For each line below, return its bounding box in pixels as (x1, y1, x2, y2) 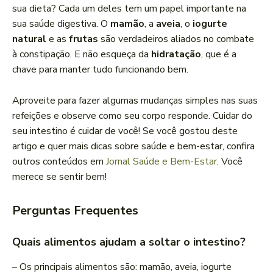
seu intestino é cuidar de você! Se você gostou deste (12, 124, 238, 138)
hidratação (151, 48, 201, 62)
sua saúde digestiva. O (12, 17, 110, 31)
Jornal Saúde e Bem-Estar (106, 155, 217, 169)
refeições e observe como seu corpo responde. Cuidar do (12, 109, 252, 123)
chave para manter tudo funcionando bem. (12, 63, 188, 77)
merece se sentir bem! (12, 170, 107, 184)
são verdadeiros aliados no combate (98, 32, 254, 46)
